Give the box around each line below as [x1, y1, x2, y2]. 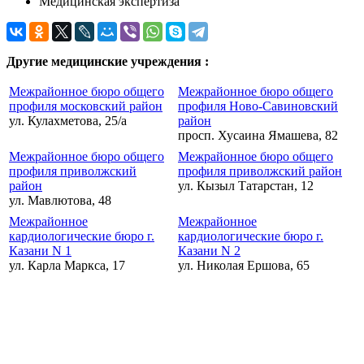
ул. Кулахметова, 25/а [9, 114, 127, 128]
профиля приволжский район [178, 164, 342, 179]
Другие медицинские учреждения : [6, 54, 209, 69]
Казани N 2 [178, 244, 240, 258]
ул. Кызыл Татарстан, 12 [178, 179, 314, 193]
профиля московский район [9, 99, 162, 114]
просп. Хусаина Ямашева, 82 [178, 128, 338, 143]
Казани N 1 [9, 244, 71, 258]
